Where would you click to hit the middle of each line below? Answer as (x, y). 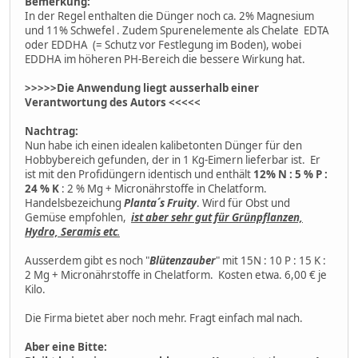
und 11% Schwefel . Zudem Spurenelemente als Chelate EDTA (177, 30)
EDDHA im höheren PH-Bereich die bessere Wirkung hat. (165, 59)
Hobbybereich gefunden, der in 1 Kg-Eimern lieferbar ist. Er (173, 159)
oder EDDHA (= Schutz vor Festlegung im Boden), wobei (163, 44)
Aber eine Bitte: (66, 346)
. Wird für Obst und (243, 203)
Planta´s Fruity (160, 203)
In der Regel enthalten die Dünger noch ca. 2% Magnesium (169, 16)
